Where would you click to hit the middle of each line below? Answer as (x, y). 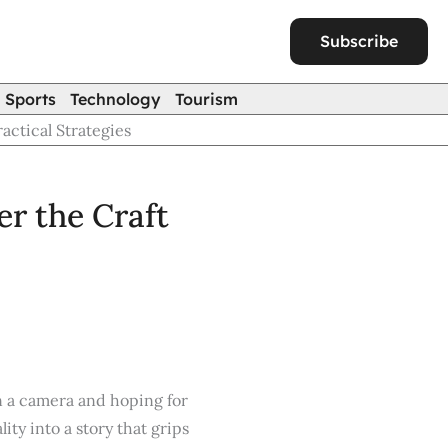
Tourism (206, 99)
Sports (30, 99)
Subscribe (359, 41)
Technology (115, 99)
